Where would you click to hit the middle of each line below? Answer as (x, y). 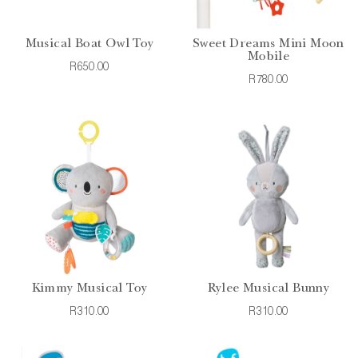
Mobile (268, 57)
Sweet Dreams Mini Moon (268, 44)
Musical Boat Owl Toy (89, 44)
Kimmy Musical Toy (89, 289)
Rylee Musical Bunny (268, 289)
